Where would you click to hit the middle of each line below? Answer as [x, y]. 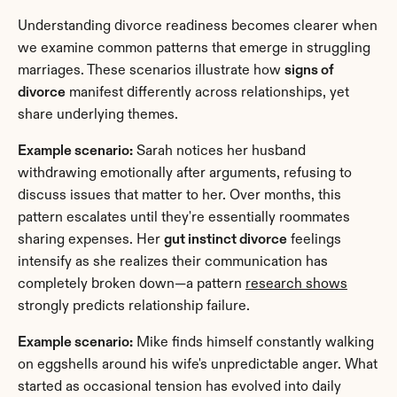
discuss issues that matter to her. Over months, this [179, 195]
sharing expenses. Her [91, 240]
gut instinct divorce [226, 240]
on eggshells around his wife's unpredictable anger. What [198, 365]
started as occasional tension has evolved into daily [179, 387]
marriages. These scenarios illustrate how [151, 70]
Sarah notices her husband [219, 151]
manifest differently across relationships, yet [207, 93]
